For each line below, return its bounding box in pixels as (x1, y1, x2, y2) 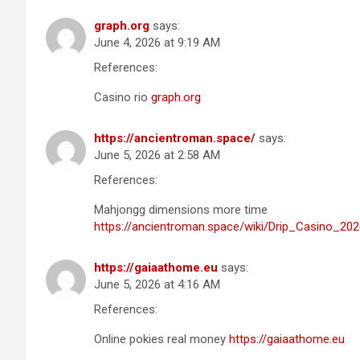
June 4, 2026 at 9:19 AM (94, 35, 220, 50)
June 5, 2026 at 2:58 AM (94, 147, 220, 162)
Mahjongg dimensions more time (94, 202, 268, 217)
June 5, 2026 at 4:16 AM (94, 276, 220, 292)
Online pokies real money (94, 331, 229, 346)
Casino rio (94, 89, 151, 104)
